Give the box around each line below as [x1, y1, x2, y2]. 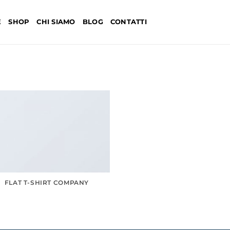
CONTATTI [110, 18, 147, 26]
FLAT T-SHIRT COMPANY [4, 178, 89, 186]
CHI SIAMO [36, 18, 75, 26]
